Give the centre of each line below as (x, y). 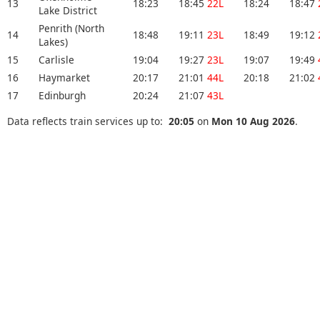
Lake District (68, 11)
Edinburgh (62, 96)
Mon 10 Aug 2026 (253, 121)
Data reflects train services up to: (88, 121)
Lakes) (53, 42)
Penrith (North (71, 29)
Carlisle (56, 60)
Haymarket (64, 78)
